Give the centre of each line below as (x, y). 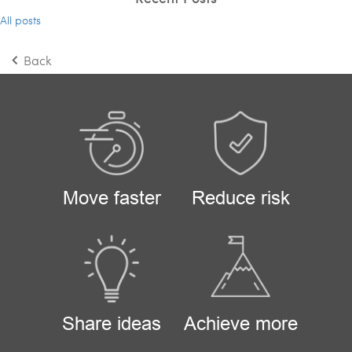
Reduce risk (240, 198)
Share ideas (112, 323)
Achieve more (240, 323)
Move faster (112, 198)
